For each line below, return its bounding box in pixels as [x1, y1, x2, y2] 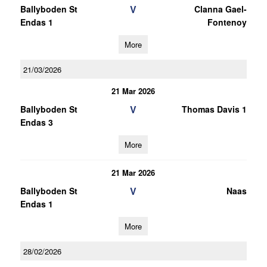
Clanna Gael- [194, 3, 247, 15]
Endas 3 [20, 116, 53, 128]
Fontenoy [207, 16, 247, 28]
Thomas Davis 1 [181, 103, 247, 115]
